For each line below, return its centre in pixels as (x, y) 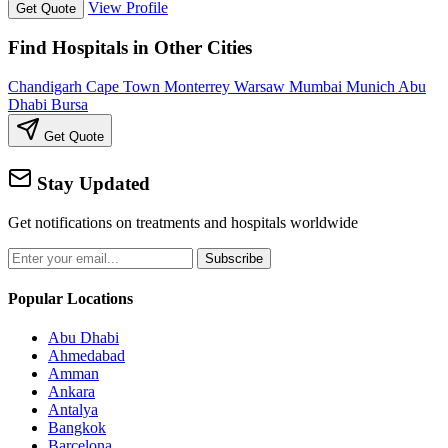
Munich (372, 87)
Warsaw (261, 87)
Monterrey (199, 87)
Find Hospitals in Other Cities (130, 48)
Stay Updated (91, 183)
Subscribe (234, 258)
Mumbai (317, 87)
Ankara (71, 392)
